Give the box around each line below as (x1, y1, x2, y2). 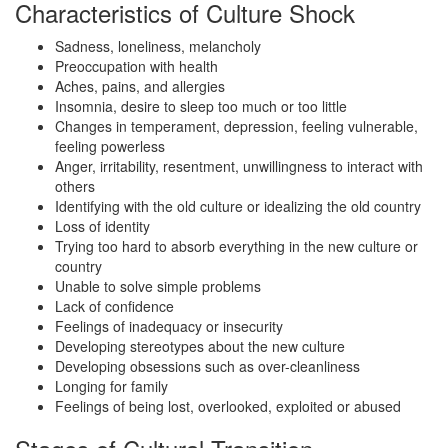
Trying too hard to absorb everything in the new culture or (55, 236, 418, 257)
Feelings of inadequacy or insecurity (55, 316, 283, 337)
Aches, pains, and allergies (55, 76, 225, 97)
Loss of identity (55, 216, 150, 237)
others (55, 176, 95, 197)
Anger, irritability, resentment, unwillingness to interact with (55, 156, 423, 177)
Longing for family (55, 376, 168, 397)
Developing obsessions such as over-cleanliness (55, 356, 360, 377)
